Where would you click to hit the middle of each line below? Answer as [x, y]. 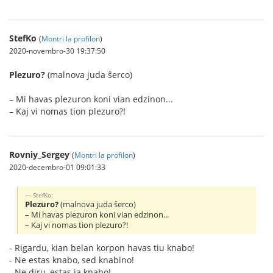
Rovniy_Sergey [39, 154]
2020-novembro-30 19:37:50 [57, 50]
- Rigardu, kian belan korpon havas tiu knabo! [102, 247]
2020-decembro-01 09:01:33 [57, 167]
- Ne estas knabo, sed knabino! [72, 260]
